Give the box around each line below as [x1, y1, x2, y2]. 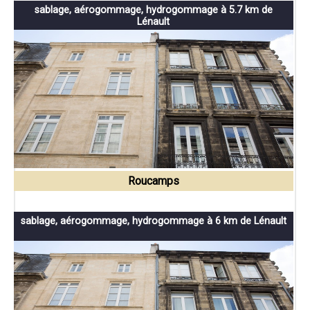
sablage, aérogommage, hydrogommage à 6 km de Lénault [20, 215, 286, 228]
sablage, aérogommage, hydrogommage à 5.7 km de [34, 4, 273, 17]
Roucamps [127, 174, 179, 188]
